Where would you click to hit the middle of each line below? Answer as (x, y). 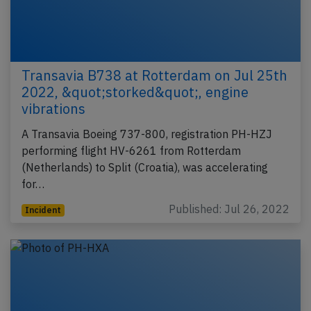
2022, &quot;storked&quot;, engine (135, 92)
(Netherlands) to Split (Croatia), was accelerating (145, 167)
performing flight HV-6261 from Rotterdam (131, 150)
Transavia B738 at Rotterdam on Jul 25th (154, 75)
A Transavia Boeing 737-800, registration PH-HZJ (147, 134)
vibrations (53, 108)
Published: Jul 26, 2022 (229, 209)
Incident (43, 210)
